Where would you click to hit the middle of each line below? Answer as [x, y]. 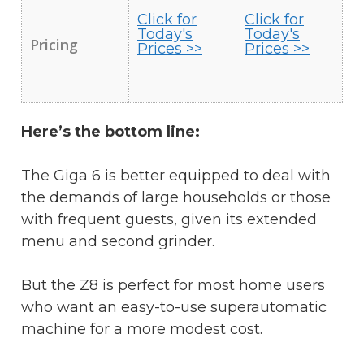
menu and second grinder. [118, 241]
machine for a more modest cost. [142, 329]
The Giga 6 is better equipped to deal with [176, 175]
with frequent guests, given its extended [169, 219]
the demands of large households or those [176, 197]
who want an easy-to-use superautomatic [174, 307]
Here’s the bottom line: [110, 131]
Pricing [54, 44]
